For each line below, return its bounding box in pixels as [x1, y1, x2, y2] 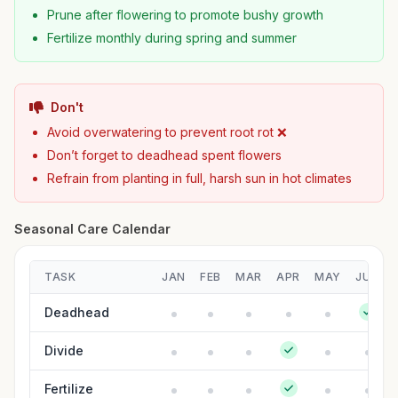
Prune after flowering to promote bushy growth [47, 7, 323, 22]
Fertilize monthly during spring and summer [47, 30, 297, 45]
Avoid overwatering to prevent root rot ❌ [47, 124, 287, 139]
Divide [44, 343, 84, 358]
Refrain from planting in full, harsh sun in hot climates [47, 171, 352, 186]
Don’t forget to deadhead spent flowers [47, 147, 282, 163]
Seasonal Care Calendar [14, 221, 171, 236]
